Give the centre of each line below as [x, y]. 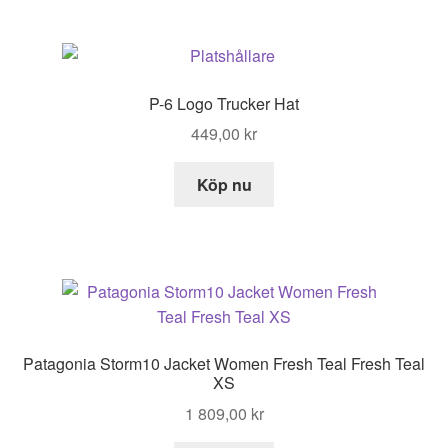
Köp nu [224, 185]
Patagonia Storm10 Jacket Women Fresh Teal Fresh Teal [224, 364]
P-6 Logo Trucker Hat [224, 103]
